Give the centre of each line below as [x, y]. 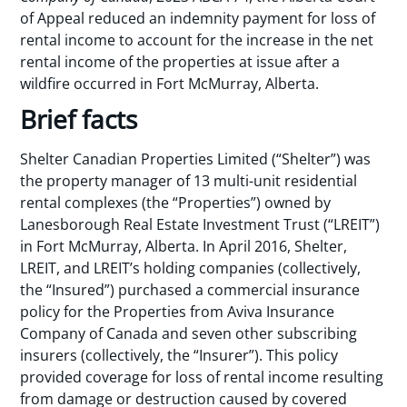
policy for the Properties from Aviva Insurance [178, 311]
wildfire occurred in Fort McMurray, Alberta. [170, 84]
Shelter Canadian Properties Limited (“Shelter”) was [196, 159]
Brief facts [79, 119]
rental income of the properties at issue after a [180, 62]
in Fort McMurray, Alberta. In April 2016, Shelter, [184, 246]
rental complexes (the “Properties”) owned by [176, 202]
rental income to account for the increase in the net [197, 40]
